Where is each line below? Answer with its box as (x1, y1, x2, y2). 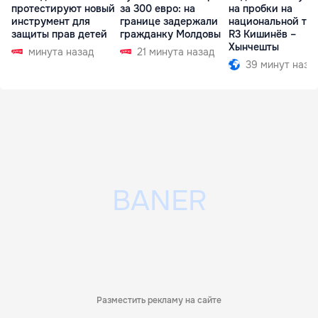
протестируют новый (11, 1, 115, 15)
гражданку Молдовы (120, 27, 221, 40)
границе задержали (120, 14, 218, 28)
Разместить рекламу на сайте (97, 294, 221, 306)
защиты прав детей (11, 27, 107, 40)
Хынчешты (229, 40, 279, 53)
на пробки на (229, 1, 292, 15)
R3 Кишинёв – (229, 27, 296, 40)
